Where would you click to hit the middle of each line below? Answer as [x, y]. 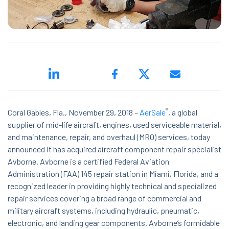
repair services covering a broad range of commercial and [105, 198]
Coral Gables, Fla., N [41, 112]
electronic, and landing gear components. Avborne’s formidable [114, 223]
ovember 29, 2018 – [107, 112]
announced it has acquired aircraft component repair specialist [114, 149]
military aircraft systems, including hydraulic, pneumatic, [104, 211]
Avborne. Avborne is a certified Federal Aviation [88, 162]
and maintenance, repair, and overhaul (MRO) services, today [109, 137]
